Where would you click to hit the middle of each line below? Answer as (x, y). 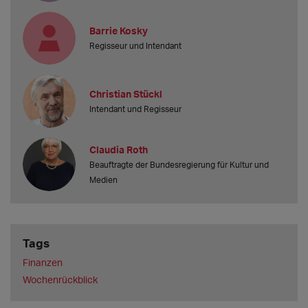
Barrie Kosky (119, 31)
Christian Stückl (126, 93)
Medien (104, 179)
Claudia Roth (119, 149)
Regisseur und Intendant (136, 46)
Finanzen (42, 263)
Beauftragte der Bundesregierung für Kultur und (179, 164)
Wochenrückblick (60, 279)
